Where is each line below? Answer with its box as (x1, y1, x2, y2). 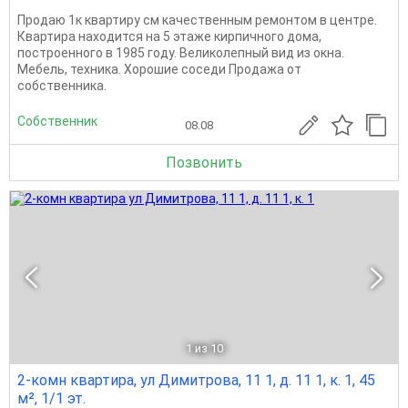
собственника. (17, 77, 107, 93)
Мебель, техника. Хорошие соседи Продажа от (17, 61, 301, 76)
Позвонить (166, 153, 242, 171)
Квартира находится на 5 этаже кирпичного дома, (17, 28, 321, 44)
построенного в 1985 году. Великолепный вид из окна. (17, 45, 344, 60)
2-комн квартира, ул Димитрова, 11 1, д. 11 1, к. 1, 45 (17, 371, 375, 389)
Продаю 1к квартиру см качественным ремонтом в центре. (17, 12, 377, 27)
